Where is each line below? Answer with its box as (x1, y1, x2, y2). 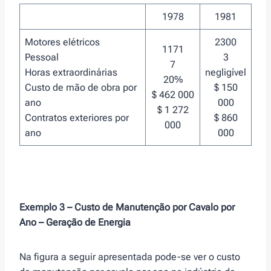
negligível (205, 67, 246, 79)
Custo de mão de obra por (25, 82, 137, 94)
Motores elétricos (25, 36, 100, 48)
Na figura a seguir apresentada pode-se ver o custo (19, 251, 240, 263)
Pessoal (25, 51, 59, 64)
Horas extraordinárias (25, 67, 117, 79)
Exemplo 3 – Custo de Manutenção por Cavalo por (19, 201, 235, 214)
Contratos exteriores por (25, 112, 129, 124)
